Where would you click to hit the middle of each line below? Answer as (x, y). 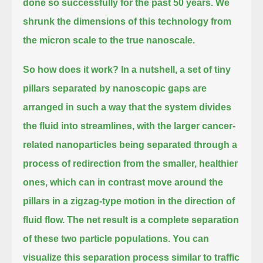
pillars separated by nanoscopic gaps (108, 88)
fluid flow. (44, 220)
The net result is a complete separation (153, 220)
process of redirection (72, 163)
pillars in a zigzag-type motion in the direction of (129, 201)
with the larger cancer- (186, 126)
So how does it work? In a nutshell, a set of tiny (127, 69)
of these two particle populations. (97, 238)
